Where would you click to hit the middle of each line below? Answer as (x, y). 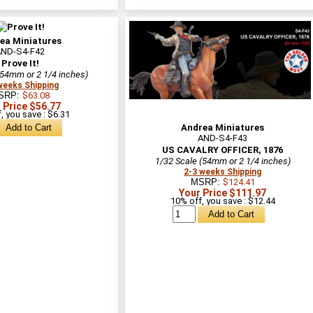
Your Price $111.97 (223, 192)
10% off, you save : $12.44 (223, 201)
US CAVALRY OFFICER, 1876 (223, 150)
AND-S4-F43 (223, 138)
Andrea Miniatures (223, 127)
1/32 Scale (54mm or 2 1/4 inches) (223, 161)
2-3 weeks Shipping (223, 172)
